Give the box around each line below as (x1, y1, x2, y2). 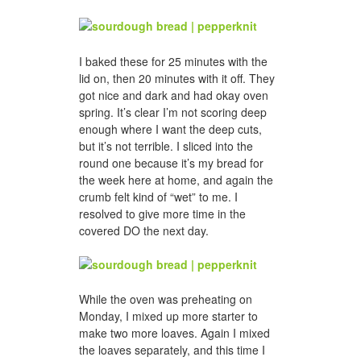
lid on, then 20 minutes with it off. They (79, 69, 275, 86)
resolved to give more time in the (79, 205, 246, 222)
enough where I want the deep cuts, (79, 120, 262, 137)
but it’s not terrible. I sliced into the (79, 137, 253, 154)
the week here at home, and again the (79, 171, 273, 188)
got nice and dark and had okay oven (79, 86, 268, 103)
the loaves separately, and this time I (79, 342, 265, 359)
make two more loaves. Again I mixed (79, 325, 270, 342)
